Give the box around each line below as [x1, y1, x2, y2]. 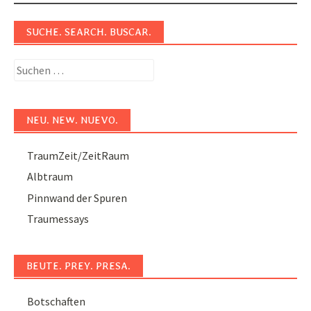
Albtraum [27, 169, 74, 184]
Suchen [13, 59, 47, 74]
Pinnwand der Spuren [27, 190, 128, 205]
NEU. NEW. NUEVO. [26, 113, 118, 126]
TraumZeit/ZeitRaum [27, 148, 130, 162]
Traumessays [27, 211, 90, 226]
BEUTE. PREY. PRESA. [26, 259, 131, 272]
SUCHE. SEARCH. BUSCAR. [26, 25, 151, 38]
